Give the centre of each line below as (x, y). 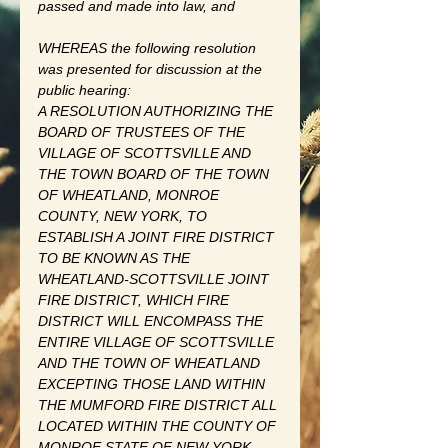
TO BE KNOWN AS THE (116, 257)
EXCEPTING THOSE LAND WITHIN (153, 383)
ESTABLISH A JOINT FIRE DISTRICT (158, 236)
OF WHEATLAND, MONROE (130, 194)
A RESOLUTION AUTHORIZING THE (157, 110)
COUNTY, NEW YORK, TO (124, 215)
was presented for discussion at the (152, 68)
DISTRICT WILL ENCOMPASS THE (152, 320)
